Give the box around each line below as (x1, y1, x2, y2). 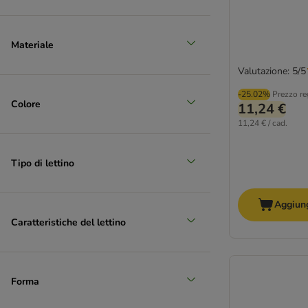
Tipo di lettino (11, 156, 74, 170)
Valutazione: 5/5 (238, 65, 306, 78)
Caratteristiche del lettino (11, 215, 126, 229)
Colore (11, 97, 41, 111)
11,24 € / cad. (238, 118, 287, 129)
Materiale (11, 38, 54, 52)
